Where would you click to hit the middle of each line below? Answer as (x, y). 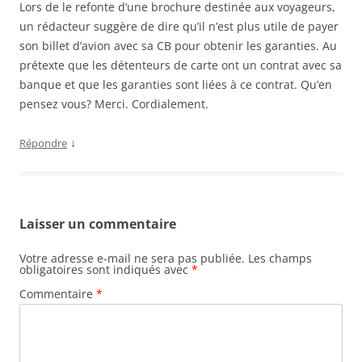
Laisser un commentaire (98, 223)
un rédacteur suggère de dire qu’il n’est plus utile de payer (179, 26)
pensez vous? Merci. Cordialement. (114, 103)
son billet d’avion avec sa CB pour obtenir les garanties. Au (178, 45)
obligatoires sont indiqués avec (105, 269)
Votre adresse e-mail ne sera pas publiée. (132, 258)
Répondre (43, 143)
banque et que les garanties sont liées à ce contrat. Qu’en (176, 84)
